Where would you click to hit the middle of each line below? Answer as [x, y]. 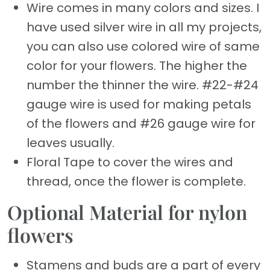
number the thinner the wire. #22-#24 [143, 85]
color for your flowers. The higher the [137, 65]
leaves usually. [71, 143]
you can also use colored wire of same [143, 46]
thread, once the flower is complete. [136, 181]
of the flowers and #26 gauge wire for [141, 123]
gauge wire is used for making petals [139, 104]
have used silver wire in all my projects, [144, 27]
